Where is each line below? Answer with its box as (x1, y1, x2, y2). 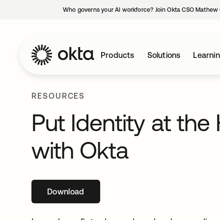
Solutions (147, 51, 181, 59)
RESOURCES (31, 91, 85, 100)
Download (47, 187, 84, 196)
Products (101, 51, 135, 59)
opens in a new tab (65, 187, 137, 196)
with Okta (31, 137, 129, 164)
